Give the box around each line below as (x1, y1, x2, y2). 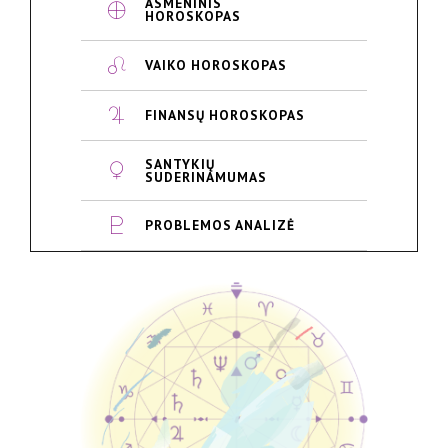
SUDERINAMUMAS (144, 167, 267, 186)
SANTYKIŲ (144, 154, 215, 173)
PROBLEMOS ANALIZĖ (144, 215, 295, 234)
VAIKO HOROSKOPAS (144, 55, 287, 74)
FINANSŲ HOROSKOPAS (144, 106, 305, 125)
